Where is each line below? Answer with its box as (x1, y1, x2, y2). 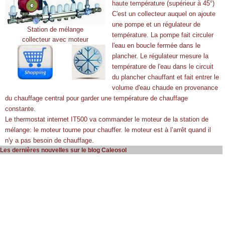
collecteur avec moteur (22, 36, 88, 43)
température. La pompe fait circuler (112, 31, 213, 39)
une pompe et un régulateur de (112, 21, 200, 28)
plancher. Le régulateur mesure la (112, 52, 208, 60)
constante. (5, 105, 36, 113)
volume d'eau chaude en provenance (112, 84, 218, 91)
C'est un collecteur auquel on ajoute (112, 10, 215, 18)
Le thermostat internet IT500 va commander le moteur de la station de (5, 116, 208, 123)
